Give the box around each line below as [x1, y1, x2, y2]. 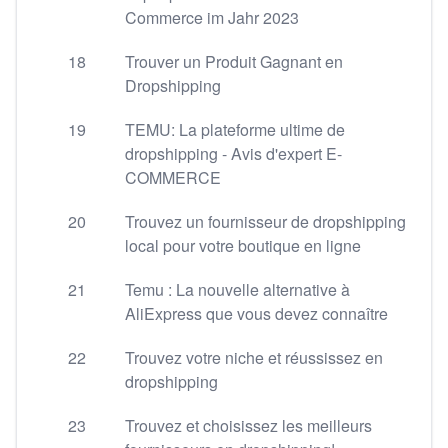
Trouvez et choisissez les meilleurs [125, 414, 372, 437]
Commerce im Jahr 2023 [125, 6, 299, 29]
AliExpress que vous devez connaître [125, 302, 388, 325]
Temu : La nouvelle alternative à [125, 278, 350, 301]
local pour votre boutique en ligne [125, 234, 361, 257]
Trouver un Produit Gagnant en [125, 50, 343, 73]
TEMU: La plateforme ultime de [125, 118, 345, 141]
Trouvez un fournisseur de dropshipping [125, 210, 406, 233]
